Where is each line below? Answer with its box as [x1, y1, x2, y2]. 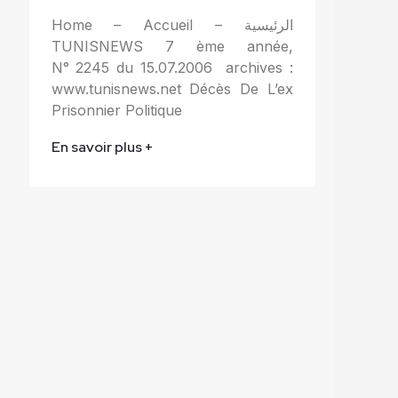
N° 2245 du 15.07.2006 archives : [51, 58, 293, 76]
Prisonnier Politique [51, 100, 182, 119]
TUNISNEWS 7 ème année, [51, 36, 293, 55]
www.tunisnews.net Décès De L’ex [51, 79, 293, 98]
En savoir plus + [51, 137, 154, 156]
